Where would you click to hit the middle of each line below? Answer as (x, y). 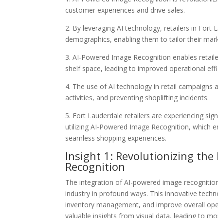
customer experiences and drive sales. (125, 10)
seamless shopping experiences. (116, 138)
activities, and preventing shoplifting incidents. (137, 98)
